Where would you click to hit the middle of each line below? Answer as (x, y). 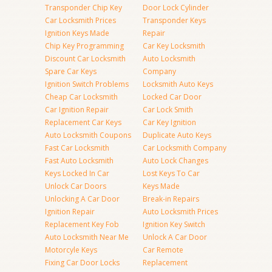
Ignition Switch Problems (87, 84)
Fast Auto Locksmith (79, 161)
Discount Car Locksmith (85, 59)
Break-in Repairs (171, 199)
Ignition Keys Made (77, 33)
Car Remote (163, 250)
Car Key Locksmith (174, 46)
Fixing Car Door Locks (82, 263)
